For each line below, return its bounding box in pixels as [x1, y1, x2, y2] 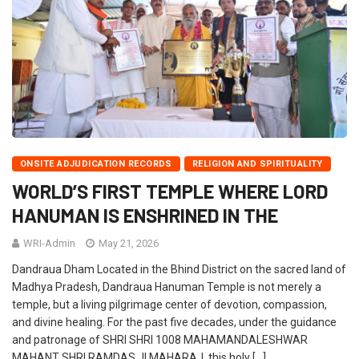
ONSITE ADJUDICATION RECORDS [20, 158, 172, 169]
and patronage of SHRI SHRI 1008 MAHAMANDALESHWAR [12, 333, 308, 346]
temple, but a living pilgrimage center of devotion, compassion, [12, 297, 327, 311]
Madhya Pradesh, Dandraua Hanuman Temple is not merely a [12, 280, 321, 293]
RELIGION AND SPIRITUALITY [192, 158, 323, 169]
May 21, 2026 [96, 236, 159, 249]
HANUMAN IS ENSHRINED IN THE [12, 203, 278, 227]
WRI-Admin [23, 236, 75, 249]
